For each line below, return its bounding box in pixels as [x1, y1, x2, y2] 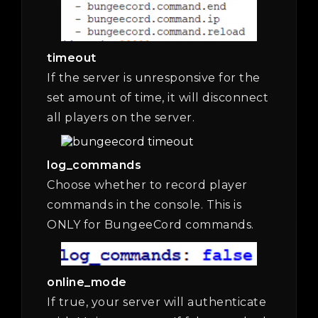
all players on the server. [47, 110, 194, 124]
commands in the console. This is [47, 197, 241, 212]
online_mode [47, 275, 127, 289]
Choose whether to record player [47, 177, 248, 192]
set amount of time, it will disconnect [47, 90, 268, 104]
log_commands [47, 158, 141, 172]
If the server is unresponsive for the [47, 70, 261, 84]
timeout [47, 50, 97, 65]
